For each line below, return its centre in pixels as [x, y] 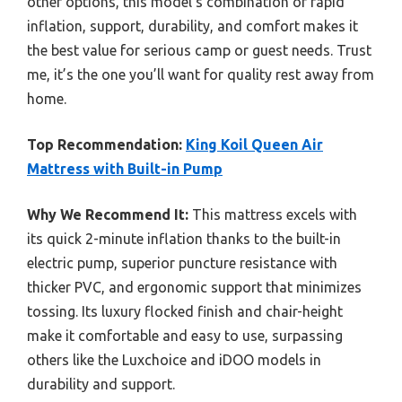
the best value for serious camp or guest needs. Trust [199, 50]
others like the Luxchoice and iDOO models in [174, 359]
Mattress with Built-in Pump [125, 168]
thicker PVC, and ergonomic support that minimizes [194, 287]
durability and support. [101, 384]
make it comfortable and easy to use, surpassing [185, 335]
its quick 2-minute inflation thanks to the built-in [184, 238]
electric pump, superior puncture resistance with [182, 262]
